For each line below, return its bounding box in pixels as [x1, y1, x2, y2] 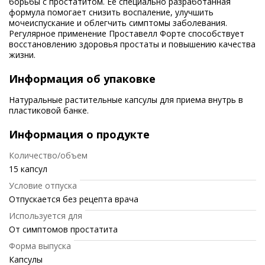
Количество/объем [9, 150, 88, 161]
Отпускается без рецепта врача [9, 193, 138, 205]
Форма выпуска [9, 240, 71, 251]
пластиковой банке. [9, 105, 89, 116]
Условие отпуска [9, 180, 77, 191]
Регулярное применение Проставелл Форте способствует [9, 28, 244, 39]
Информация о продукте [9, 127, 150, 141]
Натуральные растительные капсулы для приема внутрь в [9, 94, 243, 105]
